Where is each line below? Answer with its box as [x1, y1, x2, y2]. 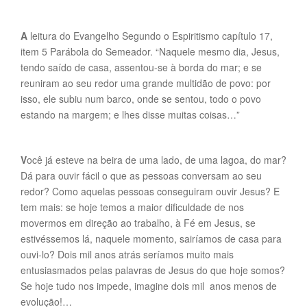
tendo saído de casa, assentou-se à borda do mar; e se [21, 60, 262, 74]
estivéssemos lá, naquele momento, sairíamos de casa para [21, 232, 282, 245]
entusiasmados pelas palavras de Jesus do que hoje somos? [21, 263, 285, 277]
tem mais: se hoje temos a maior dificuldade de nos [21, 200, 244, 214]
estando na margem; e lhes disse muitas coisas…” [21, 108, 240, 121]
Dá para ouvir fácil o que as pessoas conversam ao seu [21, 169, 262, 182]
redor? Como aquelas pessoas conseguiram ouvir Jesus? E [21, 184, 280, 198]
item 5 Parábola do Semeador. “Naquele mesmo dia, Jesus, [21, 45, 280, 58]
